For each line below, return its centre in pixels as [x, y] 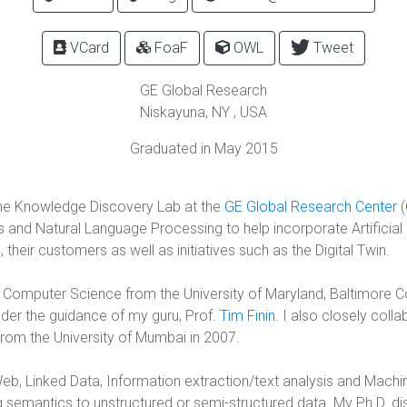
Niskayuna [173, 112]
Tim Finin [248, 316]
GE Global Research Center [311, 207]
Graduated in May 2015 [203, 149]
